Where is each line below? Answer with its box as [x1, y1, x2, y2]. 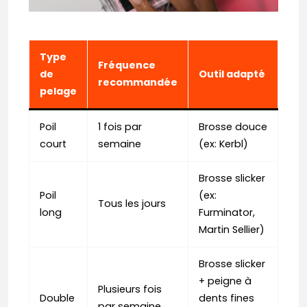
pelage [40, 84, 77, 99]
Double [40, 291, 75, 306]
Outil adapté [199, 67, 265, 82]
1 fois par [98, 120, 142, 134]
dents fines [199, 291, 254, 306]
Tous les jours [98, 197, 166, 211]
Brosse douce [199, 120, 267, 134]
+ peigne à [199, 274, 251, 288]
